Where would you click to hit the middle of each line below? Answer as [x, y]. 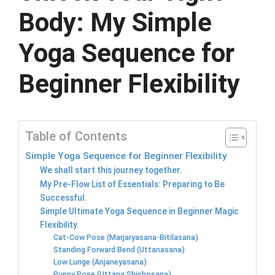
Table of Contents [76, 137]
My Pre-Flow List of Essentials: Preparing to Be [133, 184]
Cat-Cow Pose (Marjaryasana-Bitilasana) [126, 238]
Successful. [64, 198]
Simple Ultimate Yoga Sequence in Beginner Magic [140, 211]
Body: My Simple [115, 23]
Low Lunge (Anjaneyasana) [100, 262]
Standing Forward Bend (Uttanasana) [119, 250]
